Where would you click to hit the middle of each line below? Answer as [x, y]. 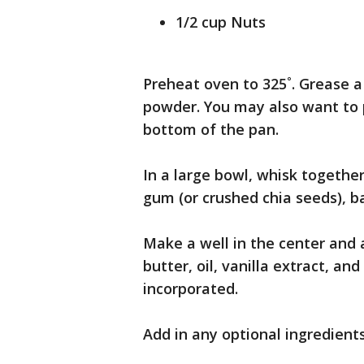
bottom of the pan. [211, 129]
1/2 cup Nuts [221, 22]
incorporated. [191, 288]
